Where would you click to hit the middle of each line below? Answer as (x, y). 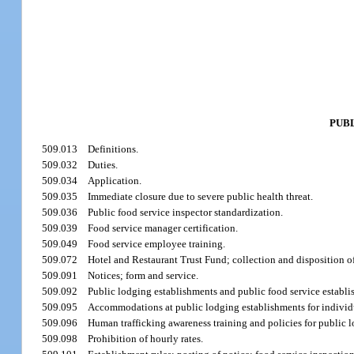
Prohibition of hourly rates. (146, 339)
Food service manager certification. (163, 228)
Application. (115, 181)
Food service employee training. (157, 244)
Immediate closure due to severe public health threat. (201, 197)
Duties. (103, 165)
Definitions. (113, 149)
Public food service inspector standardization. (186, 213)
